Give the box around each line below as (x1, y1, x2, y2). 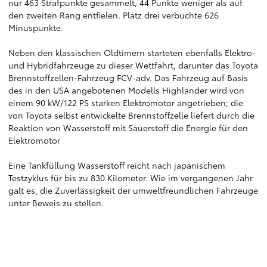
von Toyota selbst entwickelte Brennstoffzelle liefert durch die (8, 109, 254, 121)
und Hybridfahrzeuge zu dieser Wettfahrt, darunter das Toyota (8, 59, 258, 71)
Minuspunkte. (8, 21, 63, 33)
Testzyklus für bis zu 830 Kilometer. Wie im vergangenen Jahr (8, 172, 253, 184)
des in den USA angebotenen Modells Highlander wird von (8, 84, 244, 96)
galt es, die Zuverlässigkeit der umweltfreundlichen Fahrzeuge (8, 184, 258, 196)
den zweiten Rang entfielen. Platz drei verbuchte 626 (8, 9, 219, 21)
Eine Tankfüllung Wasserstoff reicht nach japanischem (8, 159, 225, 171)
